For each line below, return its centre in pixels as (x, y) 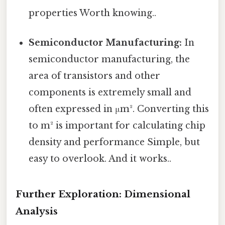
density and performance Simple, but (115, 142)
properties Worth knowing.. (93, 13)
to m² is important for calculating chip (117, 125)
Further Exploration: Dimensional (103, 194)
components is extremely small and (110, 92)
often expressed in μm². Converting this (119, 109)
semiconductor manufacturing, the (109, 59)
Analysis (37, 211)
